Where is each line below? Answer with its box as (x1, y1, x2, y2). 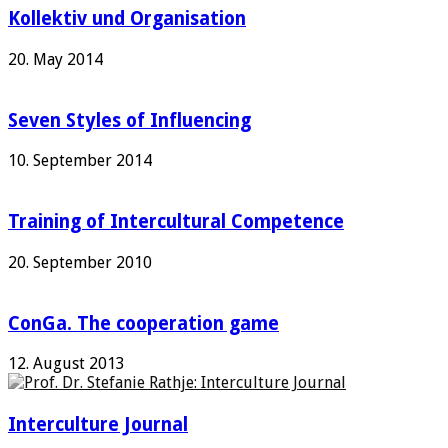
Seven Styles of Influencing (8, 109, 251, 131)
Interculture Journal (8, 413, 188, 435)
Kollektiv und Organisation (8, 8, 246, 30)
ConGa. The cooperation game (8, 312, 279, 334)
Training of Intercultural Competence (8, 211, 344, 233)
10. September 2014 (8, 151, 152, 171)
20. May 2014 (8, 49, 103, 69)
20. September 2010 (8, 252, 152, 272)
